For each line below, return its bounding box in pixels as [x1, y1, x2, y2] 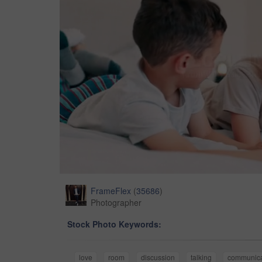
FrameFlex [91, 185, 131, 197]
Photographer [91, 196, 142, 209]
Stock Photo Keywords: [67, 218, 161, 230]
